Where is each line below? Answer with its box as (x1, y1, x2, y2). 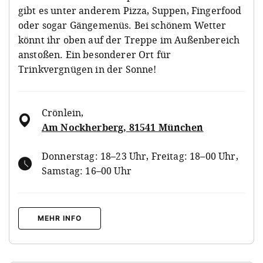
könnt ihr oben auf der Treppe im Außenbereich (18, 33, 240, 46)
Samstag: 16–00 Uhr (42, 164, 131, 177)
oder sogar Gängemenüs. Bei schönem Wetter (18, 18, 227, 32)
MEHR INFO (38, 213, 82, 222)
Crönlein (42, 106, 82, 119)
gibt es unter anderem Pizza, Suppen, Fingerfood (18, 4, 242, 17)
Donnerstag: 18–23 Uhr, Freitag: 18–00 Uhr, (42, 149, 238, 163)
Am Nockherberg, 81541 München (42, 120, 204, 134)
